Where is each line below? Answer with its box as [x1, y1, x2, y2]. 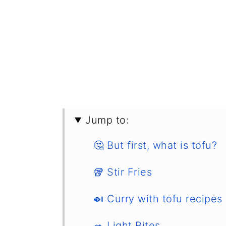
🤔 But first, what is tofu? [93, 139, 217, 151]
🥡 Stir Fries [93, 166, 152, 178]
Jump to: [85, 114, 129, 126]
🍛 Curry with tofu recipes [93, 193, 222, 205]
